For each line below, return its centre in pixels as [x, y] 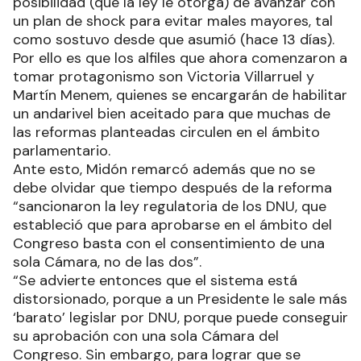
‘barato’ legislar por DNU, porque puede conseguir [180, 317]
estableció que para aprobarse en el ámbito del [172, 224]
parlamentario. [62, 150]
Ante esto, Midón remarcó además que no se [164, 169]
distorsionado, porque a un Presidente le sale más [180, 299]
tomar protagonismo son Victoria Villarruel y [164, 76]
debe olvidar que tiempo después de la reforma [172, 187]
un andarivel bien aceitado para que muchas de [172, 113]
